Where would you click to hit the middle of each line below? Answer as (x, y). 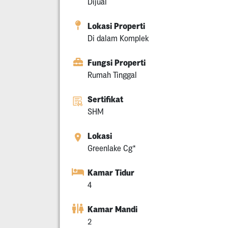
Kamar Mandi (112, 209)
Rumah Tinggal (112, 75)
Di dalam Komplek (118, 38)
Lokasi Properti (116, 26)
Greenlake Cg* (112, 148)
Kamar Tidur (111, 173)
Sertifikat (105, 99)
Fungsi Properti (117, 63)
